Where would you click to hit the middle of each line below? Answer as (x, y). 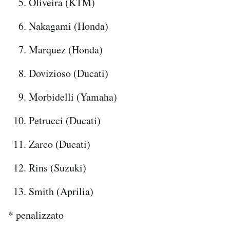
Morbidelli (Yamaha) (73, 97)
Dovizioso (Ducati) (69, 73)
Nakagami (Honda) (69, 26)
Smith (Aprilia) (61, 191)
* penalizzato (36, 215)
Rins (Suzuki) (57, 167)
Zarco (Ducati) (60, 144)
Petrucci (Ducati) (65, 120)
